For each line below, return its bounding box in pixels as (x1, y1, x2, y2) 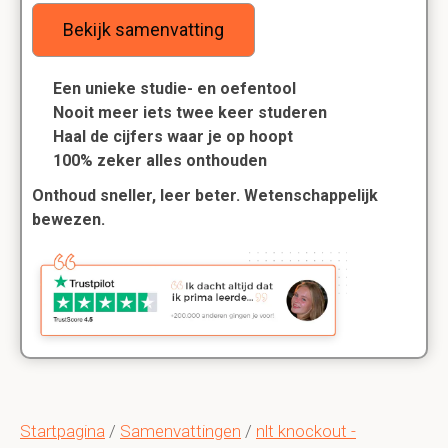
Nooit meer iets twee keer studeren (53, 103, 327, 122)
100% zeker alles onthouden (53, 151, 267, 170)
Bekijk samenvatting (63, 19, 224, 40)
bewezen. (32, 210, 105, 229)
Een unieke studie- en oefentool (53, 79, 296, 98)
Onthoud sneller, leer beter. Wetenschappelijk (32, 186, 378, 205)
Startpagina (20, 421, 105, 441)
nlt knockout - (256, 421, 356, 441)
